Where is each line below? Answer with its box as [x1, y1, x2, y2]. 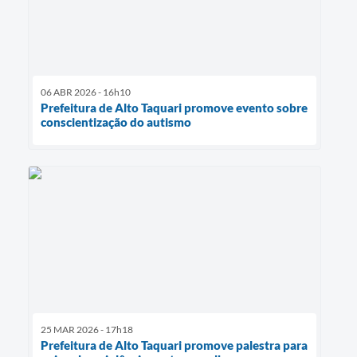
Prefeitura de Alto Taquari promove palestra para [41, 337, 308, 352]
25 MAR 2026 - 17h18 [41, 323, 133, 335]
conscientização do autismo [41, 114, 191, 129]
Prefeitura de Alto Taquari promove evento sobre [41, 100, 308, 115]
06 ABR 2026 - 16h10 [41, 85, 131, 98]
